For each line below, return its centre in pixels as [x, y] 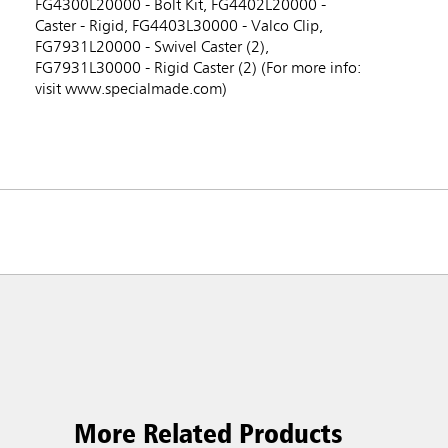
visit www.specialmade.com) [131, 90]
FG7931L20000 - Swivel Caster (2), [152, 48]
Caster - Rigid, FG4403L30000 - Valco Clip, [179, 27]
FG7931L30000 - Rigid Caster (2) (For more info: [198, 69]
